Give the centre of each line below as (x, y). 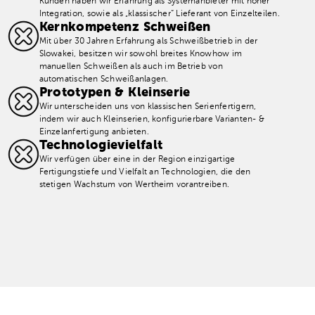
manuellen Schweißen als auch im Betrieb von (131, 66)
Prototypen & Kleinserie (115, 92)
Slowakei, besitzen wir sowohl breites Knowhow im (141, 54)
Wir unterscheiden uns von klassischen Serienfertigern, (148, 107)
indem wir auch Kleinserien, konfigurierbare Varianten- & (152, 119)
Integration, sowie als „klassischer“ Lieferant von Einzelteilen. (159, 14)
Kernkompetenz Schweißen (125, 27)
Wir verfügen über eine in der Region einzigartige (137, 159)
